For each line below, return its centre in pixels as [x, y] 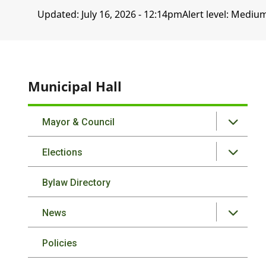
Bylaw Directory [77, 183]
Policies [60, 243]
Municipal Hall [75, 86]
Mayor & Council [79, 122]
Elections [63, 152]
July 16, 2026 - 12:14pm [132, 14]
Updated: [59, 14]
